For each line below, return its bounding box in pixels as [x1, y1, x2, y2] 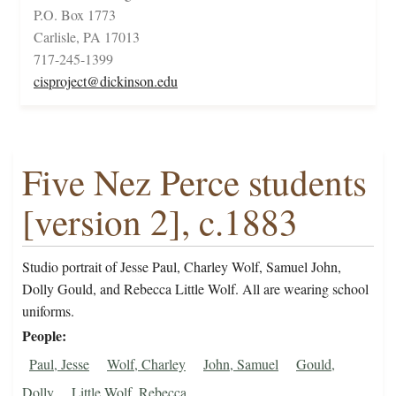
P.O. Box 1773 [34, 5, 116, 25]
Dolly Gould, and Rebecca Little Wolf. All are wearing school [22, 279, 369, 299]
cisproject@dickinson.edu [34, 72, 178, 91]
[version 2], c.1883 [22, 197, 298, 247]
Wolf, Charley [107, 354, 186, 374]
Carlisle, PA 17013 [34, 27, 140, 47]
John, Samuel [203, 354, 278, 374]
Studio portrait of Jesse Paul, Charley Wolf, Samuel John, [22, 257, 341, 277]
